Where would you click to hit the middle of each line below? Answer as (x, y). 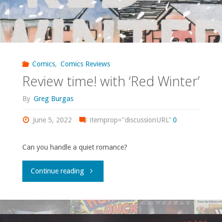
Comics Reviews (85, 64)
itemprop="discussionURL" (129, 120)
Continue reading (58, 171)
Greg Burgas (53, 98)
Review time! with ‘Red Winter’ (111, 81)
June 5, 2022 (53, 120)
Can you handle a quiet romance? (75, 147)
